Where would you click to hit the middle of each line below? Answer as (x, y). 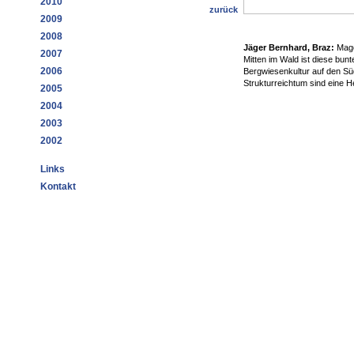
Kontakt (58, 186)
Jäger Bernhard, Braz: (289, 47)
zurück (224, 9)
